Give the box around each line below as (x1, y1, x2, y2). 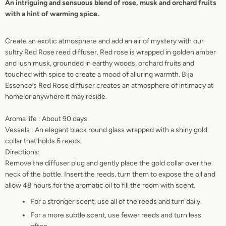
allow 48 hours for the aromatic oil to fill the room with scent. (5, 181, 195, 190)
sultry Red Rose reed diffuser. (5, 48, 100, 57)
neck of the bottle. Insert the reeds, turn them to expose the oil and (5, 170, 215, 179)
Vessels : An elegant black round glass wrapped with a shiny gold (5, 126, 207, 135)
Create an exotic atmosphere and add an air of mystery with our (5, 37, 204, 46)
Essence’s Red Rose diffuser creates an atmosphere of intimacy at (5, 81, 213, 90)
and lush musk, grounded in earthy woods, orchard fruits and (5, 59, 194, 68)
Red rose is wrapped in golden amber (100, 48, 216, 57)
